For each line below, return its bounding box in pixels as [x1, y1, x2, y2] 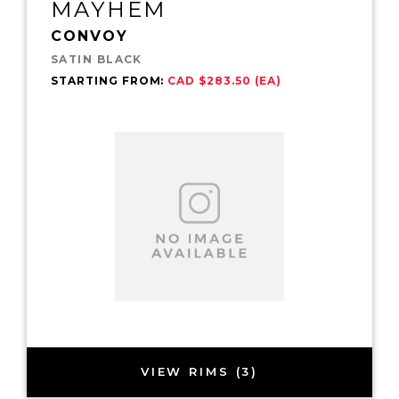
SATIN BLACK [51, 52, 142, 66]
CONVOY [51, 27, 128, 45]
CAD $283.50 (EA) [167, 73, 281, 87]
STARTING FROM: [51, 73, 168, 87]
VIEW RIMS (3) [140, 364, 259, 379]
